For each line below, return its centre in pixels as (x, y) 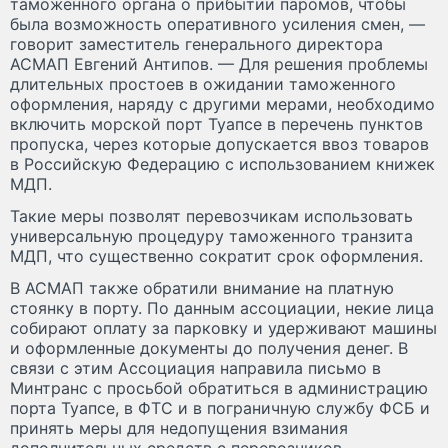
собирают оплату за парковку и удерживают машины (223, 327)
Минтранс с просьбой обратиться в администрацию (219, 387)
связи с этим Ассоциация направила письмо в (195, 367)
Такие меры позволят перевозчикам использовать (211, 215)
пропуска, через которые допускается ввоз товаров (219, 143)
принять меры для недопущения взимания (179, 427)
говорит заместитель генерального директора (196, 43)
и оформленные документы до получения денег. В (209, 347)
